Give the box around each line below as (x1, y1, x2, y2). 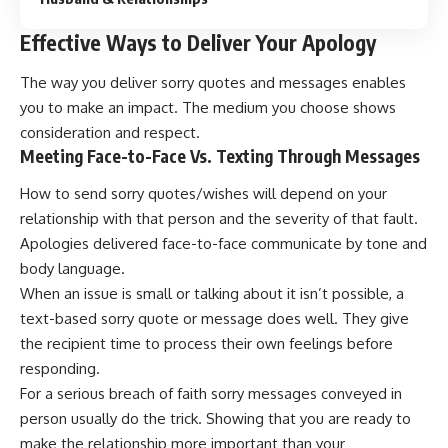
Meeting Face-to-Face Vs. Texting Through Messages (20, 144, 420, 167)
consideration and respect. (20, 122, 200, 142)
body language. (20, 259, 125, 279)
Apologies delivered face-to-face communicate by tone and (20, 234, 427, 254)
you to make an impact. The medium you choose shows (20, 97, 396, 117)
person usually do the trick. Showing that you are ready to (20, 409, 411, 429)
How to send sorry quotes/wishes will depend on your (20, 184, 387, 204)
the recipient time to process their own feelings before (20, 334, 393, 354)
